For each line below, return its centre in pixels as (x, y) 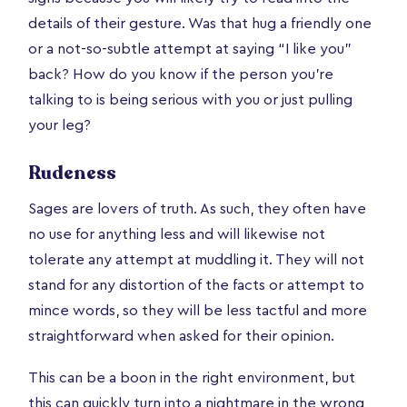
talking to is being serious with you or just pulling (190, 99)
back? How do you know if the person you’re (181, 74)
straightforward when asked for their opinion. (181, 336)
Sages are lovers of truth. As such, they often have (197, 208)
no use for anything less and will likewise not (177, 234)
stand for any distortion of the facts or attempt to (196, 285)
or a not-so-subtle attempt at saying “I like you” (190, 49)
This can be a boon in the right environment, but (192, 377)
